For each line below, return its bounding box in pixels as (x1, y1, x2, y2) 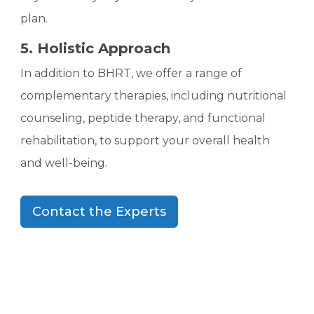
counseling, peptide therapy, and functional (20, 111, 266, 125)
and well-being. (20, 156, 108, 170)
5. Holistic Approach (20, 39, 171, 57)
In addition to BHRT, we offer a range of (20, 66, 243, 80)
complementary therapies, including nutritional (20, 88, 287, 102)
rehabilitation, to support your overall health (20, 133, 271, 147)
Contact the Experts (32, 203, 167, 219)
